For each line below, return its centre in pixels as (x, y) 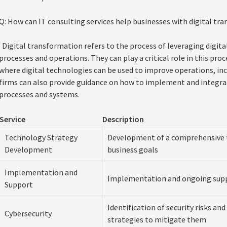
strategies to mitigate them (157, 219)
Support (18, 184)
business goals (133, 149)
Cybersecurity (28, 213)
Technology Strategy (41, 137)
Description (123, 119)
